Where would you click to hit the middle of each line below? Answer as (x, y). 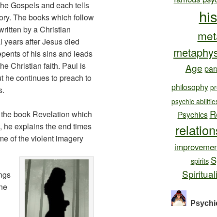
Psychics (193, 115)
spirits (200, 161)
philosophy (190, 87)
